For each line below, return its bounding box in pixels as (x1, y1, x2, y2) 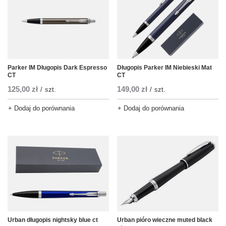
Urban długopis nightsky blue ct (8, 216, 98, 224)
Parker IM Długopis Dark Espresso (8, 64, 107, 72)
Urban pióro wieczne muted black (117, 216, 212, 224)
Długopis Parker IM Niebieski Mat (117, 64, 212, 72)
